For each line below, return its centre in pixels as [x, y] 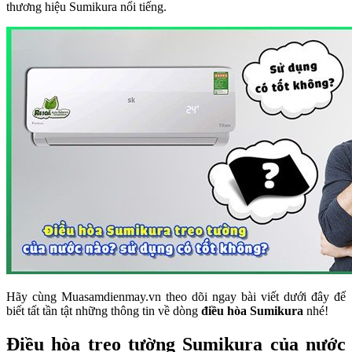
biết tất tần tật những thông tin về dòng [104, 310]
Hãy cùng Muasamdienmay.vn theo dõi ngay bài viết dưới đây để [176, 296]
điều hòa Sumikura [252, 310]
